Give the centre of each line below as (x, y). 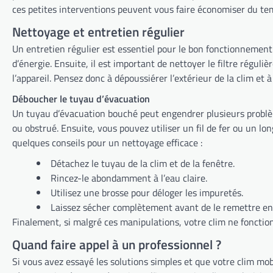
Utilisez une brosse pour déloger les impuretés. (147, 192)
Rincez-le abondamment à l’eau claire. (129, 178)
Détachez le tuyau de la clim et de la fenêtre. (143, 163)
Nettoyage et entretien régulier (98, 31)
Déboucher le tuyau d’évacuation (81, 98)
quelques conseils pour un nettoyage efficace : (107, 142)
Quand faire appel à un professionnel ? (117, 244)
